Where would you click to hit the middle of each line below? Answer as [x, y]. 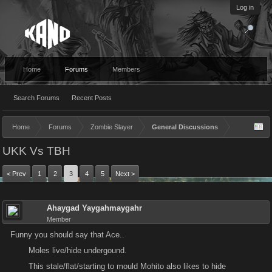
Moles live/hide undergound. [78, 250]
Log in [245, 7]
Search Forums [36, 98]
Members [126, 69]
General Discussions [185, 127]
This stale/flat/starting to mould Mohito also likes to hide [127, 266]
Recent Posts [92, 98]
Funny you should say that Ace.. [67, 235]
